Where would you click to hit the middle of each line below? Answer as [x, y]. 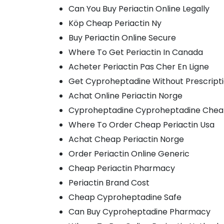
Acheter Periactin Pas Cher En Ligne [139, 67]
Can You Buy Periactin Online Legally [139, 9]
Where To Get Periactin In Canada [136, 52]
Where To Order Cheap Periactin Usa [141, 125]
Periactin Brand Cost [109, 183]
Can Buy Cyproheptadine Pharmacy [139, 212]
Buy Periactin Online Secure [122, 38]
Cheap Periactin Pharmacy [122, 168]
